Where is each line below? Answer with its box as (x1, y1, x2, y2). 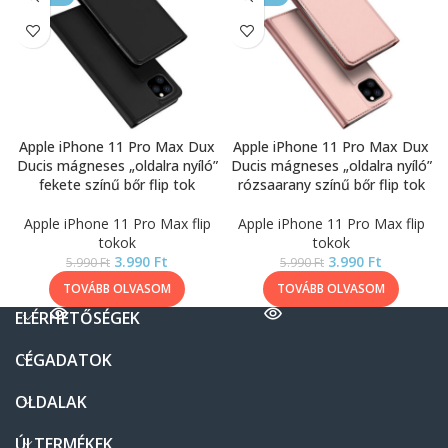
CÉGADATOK (15, 349, 112, 371)
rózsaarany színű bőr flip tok (237, 175, 425, 194)
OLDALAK (15, 391, 87, 413)
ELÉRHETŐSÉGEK (15, 307, 140, 329)
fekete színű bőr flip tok (39, 175, 195, 194)
